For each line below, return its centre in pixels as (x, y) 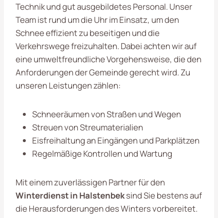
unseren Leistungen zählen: (68, 85)
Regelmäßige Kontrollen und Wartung (102, 154)
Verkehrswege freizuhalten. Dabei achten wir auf (106, 46)
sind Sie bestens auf (163, 195)
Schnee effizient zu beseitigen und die (88, 33)
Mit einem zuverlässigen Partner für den (90, 182)
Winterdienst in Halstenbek (70, 195)
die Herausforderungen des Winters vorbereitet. (107, 209)
